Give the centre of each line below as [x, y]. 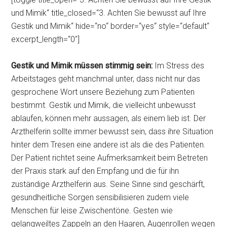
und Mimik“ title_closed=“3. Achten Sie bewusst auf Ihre [109, 13]
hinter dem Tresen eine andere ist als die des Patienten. [109, 145]
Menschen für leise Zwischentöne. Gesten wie [92, 211]
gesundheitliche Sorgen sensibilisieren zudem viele [100, 197]
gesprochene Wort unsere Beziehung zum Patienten [103, 92]
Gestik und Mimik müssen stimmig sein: [82, 66]
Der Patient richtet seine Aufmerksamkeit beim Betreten [110, 158]
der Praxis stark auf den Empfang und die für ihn [95, 171]
